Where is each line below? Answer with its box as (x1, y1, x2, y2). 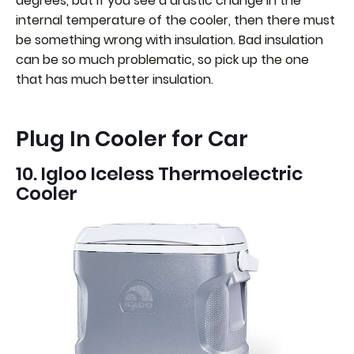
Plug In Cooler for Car (16, 123, 248, 153)
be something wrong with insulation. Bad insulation (16, 30, 323, 49)
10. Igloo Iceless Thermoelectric (16, 160, 303, 186)
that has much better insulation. (16, 70, 213, 88)
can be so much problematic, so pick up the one (16, 50, 309, 69)
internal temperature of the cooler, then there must (16, 10, 335, 29)
